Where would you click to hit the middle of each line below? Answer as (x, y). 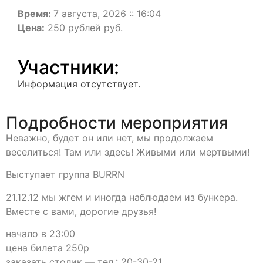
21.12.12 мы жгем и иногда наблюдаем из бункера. (122, 197)
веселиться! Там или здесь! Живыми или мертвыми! (128, 152)
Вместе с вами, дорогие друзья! (81, 211)
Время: (36, 14)
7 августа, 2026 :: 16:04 (107, 14)
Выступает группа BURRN (65, 175)
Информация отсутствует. (79, 84)
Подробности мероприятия (117, 123)
